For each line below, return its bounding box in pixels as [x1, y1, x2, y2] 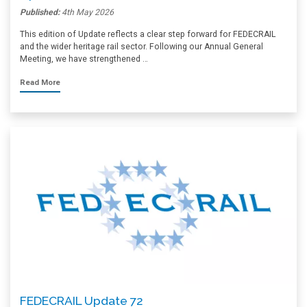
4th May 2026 [62, 8, 114, 17]
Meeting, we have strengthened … [20, 54, 148, 64]
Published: [20, 8, 62, 17]
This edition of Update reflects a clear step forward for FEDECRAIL [20, 29, 275, 39]
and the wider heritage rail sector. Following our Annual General [20, 42, 263, 51]
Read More [20, 78, 60, 87]
